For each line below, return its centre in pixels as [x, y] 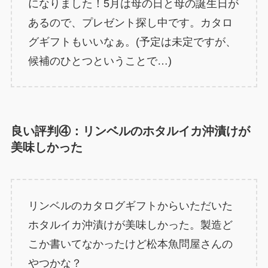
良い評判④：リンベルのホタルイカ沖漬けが [130, 131]
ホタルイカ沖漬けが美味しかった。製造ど [130, 225]
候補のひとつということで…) [100, 61]
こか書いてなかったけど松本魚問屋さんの [130, 244]
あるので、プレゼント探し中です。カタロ [130, 22]
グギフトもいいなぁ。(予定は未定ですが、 [132, 42]
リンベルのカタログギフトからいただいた [130, 205]
